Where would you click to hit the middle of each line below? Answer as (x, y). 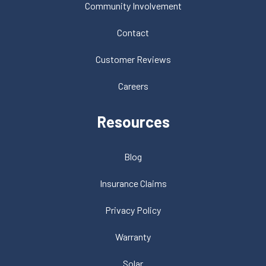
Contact (133, 32)
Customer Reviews (133, 59)
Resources (133, 121)
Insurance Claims (133, 183)
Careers (133, 86)
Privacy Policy (133, 210)
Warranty (133, 237)
